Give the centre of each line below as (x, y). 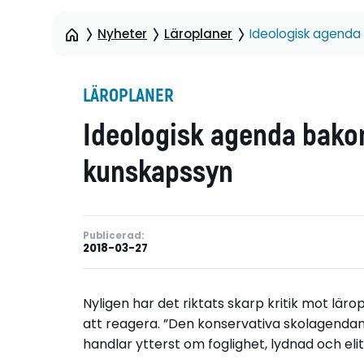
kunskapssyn (158, 173)
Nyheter (123, 33)
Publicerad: (113, 235)
